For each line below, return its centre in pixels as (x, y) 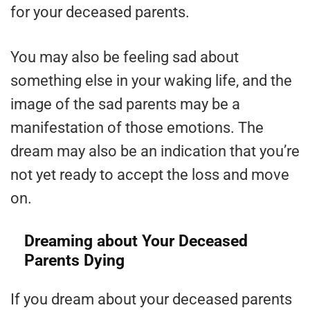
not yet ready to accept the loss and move (150, 175)
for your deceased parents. (100, 12)
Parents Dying (74, 261)
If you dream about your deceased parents (151, 300)
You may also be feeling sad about (125, 57)
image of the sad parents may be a (125, 104)
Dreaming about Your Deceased (136, 241)
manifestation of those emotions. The (137, 128)
